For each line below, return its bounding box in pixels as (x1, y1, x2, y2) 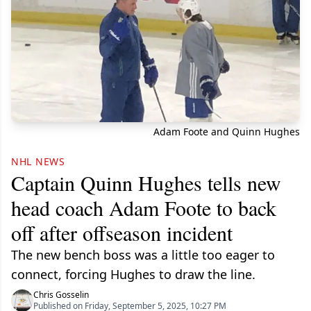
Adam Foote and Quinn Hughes (153, 124, 300, 138)
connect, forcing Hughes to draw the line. (11, 265, 255, 283)
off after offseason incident (11, 218, 233, 246)
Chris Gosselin (33, 288, 89, 301)
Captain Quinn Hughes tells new (11, 168, 281, 196)
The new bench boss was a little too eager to (11, 246, 275, 263)
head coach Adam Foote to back (11, 193, 276, 221)
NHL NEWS (11, 154, 65, 168)
